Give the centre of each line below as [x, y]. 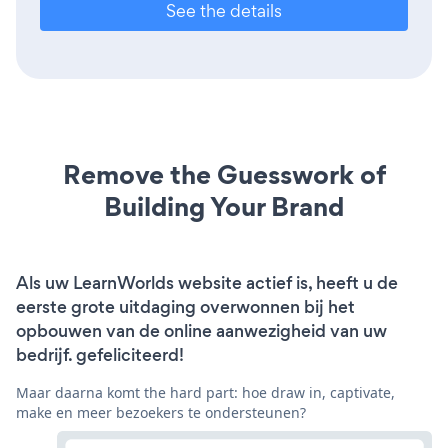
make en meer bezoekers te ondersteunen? [161, 413]
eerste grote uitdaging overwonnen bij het [185, 307]
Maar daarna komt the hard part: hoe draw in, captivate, [205, 393]
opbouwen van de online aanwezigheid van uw [201, 331]
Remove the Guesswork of [224, 175]
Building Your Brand [224, 207]
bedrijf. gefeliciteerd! [100, 355]
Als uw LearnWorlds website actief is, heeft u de [207, 283]
